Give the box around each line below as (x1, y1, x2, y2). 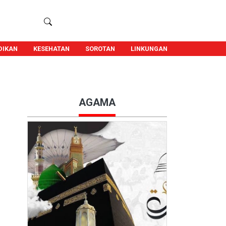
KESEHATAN (33, 45, 70, 52)
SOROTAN (85, 45, 115, 52)
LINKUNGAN (130, 45, 167, 52)
